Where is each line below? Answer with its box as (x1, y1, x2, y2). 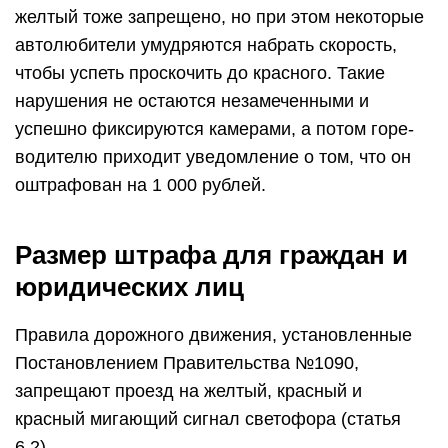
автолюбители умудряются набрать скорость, (15, 35, 397, 55)
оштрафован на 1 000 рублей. (15, 175, 266, 195)
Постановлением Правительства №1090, (15, 353, 359, 373)
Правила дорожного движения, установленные (15, 325, 412, 345)
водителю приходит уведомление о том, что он (15, 147, 411, 167)
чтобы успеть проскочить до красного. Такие (15, 63, 385, 83)
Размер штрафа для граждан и (15, 240, 408, 270)
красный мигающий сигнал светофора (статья (15, 409, 401, 429)
